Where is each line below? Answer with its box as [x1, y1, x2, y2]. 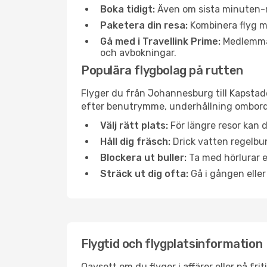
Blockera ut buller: [100, 152, 187, 163]
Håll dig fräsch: [100, 136, 170, 147]
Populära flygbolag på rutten [81, 63, 243, 77]
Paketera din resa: [100, 20, 188, 31]
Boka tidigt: [100, 4, 155, 15]
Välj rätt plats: [100, 120, 168, 131]
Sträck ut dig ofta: [100, 168, 188, 179]
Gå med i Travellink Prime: [100, 36, 221, 47]
